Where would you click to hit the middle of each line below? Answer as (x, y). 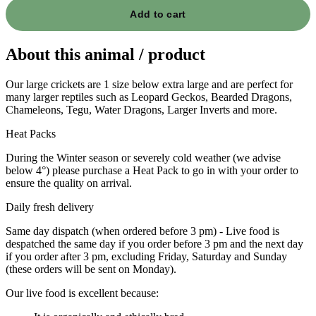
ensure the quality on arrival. (69, 183)
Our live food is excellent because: (82, 293)
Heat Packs (31, 134)
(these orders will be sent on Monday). (91, 269)
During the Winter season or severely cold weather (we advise (143, 158)
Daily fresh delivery (50, 207)
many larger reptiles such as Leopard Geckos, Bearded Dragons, (149, 97)
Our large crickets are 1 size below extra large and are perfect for (149, 85)
